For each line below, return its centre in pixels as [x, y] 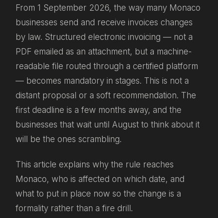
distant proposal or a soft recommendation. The [106, 95]
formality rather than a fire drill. [74, 209]
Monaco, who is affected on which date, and [100, 179]
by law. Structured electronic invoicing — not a [104, 37]
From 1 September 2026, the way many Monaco [108, 8]
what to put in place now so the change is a [98, 194]
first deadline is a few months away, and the [99, 110]
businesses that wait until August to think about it [108, 125]
